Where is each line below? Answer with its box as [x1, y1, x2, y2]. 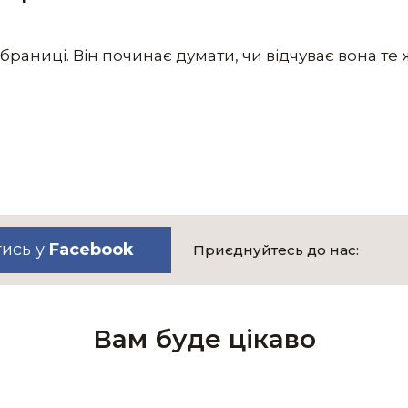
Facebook [48, 240, 134, 260]
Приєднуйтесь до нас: [192, 240, 359, 259]
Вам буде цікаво [92, 322, 316, 354]
